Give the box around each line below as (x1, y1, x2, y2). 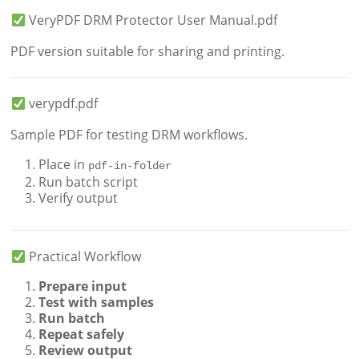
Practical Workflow (25, 248, 141, 266)
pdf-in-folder (88, 159, 172, 173)
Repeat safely (38, 325, 125, 344)
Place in (38, 155, 89, 174)
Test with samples (38, 293, 155, 312)
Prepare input (38, 277, 127, 296)
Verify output (38, 189, 119, 208)
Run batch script (38, 173, 139, 192)
